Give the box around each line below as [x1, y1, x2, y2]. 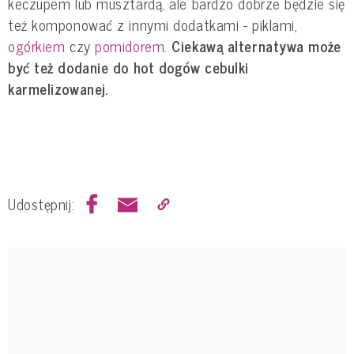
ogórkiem [8, 33, 66, 58]
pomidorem [95, 33, 165, 58]
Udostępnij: [8, 191, 75, 216]
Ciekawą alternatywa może [171, 33, 341, 58]
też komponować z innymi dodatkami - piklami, [8, 12, 298, 36]
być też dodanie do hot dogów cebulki [8, 55, 249, 79]
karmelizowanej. [8, 76, 108, 100]
